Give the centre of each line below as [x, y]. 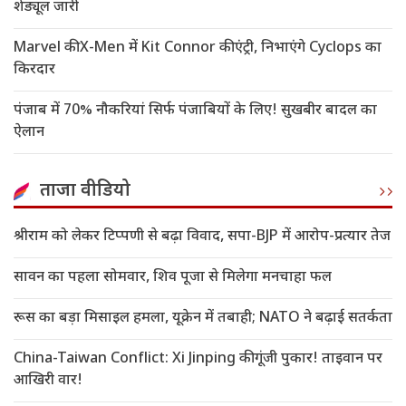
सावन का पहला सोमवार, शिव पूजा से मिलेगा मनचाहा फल [173, 278]
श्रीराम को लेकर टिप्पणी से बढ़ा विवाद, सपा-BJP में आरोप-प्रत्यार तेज [202, 237]
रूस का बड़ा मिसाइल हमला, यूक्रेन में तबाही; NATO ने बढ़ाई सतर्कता [203, 319]
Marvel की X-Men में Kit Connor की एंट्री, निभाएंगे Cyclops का [198, 49]
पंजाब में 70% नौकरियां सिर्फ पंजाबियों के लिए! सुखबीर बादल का [195, 111]
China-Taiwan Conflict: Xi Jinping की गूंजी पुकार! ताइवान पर [198, 360]
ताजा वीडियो [85, 192]
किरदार [34, 71]
